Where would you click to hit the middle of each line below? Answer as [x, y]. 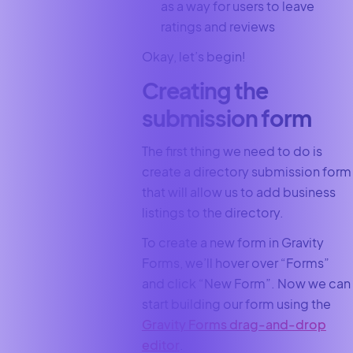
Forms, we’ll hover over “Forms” [235, 263]
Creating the [204, 91]
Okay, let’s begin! [193, 56]
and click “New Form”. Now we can [246, 284]
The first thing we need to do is [232, 151]
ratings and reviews [218, 26]
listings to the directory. [214, 213]
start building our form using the [236, 304]
